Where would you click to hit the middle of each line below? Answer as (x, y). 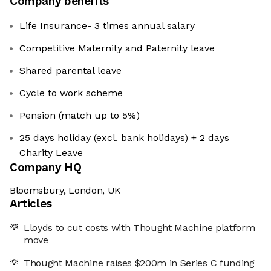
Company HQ (46, 168)
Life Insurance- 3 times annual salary (107, 26)
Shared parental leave (70, 71)
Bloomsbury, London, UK (65, 191)
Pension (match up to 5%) (80, 116)
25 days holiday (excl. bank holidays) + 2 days (124, 138)
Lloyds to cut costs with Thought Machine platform (139, 228)
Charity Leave (51, 153)
